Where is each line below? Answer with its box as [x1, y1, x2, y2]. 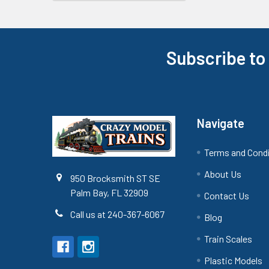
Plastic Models [204, 255, 263, 266]
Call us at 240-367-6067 [70, 208, 165, 220]
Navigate [197, 116, 245, 130]
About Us [204, 168, 242, 180]
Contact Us [204, 190, 250, 201]
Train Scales [204, 233, 253, 244]
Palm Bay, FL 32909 [70, 187, 148, 199]
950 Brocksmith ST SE [70, 172, 160, 184]
